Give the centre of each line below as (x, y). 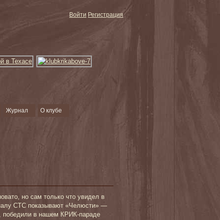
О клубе (51, 110)
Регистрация (106, 15)
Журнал (17, 110)
